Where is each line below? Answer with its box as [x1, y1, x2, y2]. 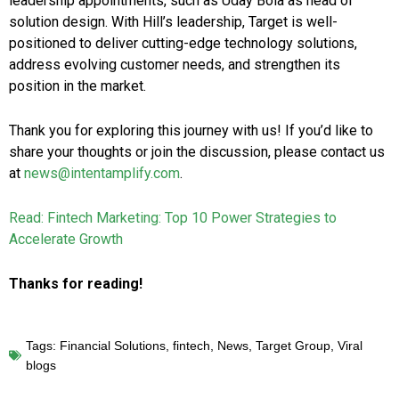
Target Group [256, 338, 330, 353]
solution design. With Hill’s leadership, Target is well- [9, 12, 338, 30]
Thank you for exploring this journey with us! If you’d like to [9, 121, 373, 139]
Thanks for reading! [9, 274, 142, 292]
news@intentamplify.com [24, 164, 180, 182]
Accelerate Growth [9, 230, 123, 248]
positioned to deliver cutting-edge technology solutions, [9, 34, 357, 52]
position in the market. [9, 77, 146, 94]
